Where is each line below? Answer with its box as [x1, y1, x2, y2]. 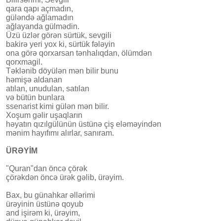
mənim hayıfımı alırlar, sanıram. [6, 128, 114, 137]
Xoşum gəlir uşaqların [6, 110, 82, 119]
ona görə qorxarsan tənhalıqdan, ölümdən [6, 48, 152, 57]
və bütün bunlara [6, 93, 65, 102]
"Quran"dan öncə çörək [6, 164, 87, 173]
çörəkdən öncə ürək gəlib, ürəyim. [6, 173, 124, 182]
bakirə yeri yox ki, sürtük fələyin [6, 39, 115, 48]
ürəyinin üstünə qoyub [6, 199, 83, 208]
